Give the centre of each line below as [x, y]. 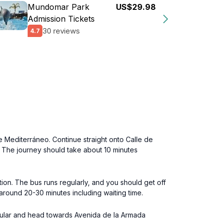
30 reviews [61, 31]
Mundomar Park [58, 7]
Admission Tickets [61, 19]
